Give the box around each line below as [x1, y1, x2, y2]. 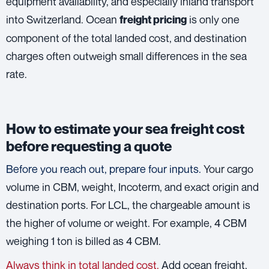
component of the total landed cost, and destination [6, 31, 247, 44]
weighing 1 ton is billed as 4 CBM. [6, 234, 161, 247]
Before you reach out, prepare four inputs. [6, 162, 201, 175]
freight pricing [119, 13, 187, 26]
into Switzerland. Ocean [6, 12, 119, 26]
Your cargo [201, 162, 253, 175]
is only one [187, 12, 240, 26]
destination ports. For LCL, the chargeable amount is [6, 198, 250, 211]
